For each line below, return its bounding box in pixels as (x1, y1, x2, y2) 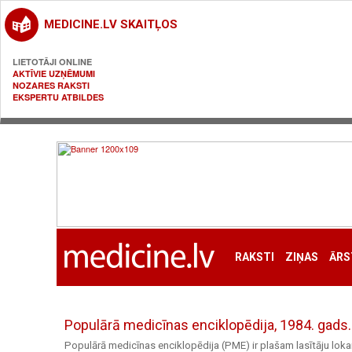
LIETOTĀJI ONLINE (13, 56, 92, 68)
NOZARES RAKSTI (13, 79, 90, 91)
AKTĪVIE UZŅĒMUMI (13, 68, 95, 79)
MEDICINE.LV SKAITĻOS (44, 17, 178, 31)
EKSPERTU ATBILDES (13, 91, 104, 103)
